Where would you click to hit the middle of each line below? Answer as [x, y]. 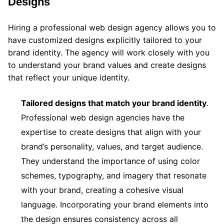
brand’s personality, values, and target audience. [112, 146]
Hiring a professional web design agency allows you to [112, 27]
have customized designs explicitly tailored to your [105, 40]
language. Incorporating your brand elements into [115, 204]
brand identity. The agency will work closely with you [109, 52]
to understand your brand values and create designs [107, 65]
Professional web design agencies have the [103, 117]
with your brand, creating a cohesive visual [102, 190]
